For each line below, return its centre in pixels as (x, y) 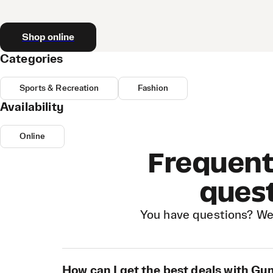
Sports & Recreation (59, 88)
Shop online (48, 37)
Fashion (153, 88)
